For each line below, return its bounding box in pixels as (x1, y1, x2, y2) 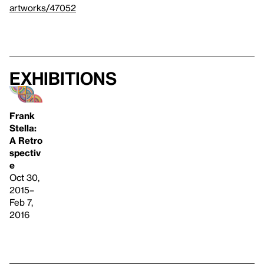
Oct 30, (9, 172, 39, 183)
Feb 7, (9, 197, 33, 208)
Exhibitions (9, 68, 117, 88)
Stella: (9, 123, 37, 134)
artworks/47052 (9, 2, 76, 13)
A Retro (9, 135, 42, 146)
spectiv (9, 147, 41, 159)
